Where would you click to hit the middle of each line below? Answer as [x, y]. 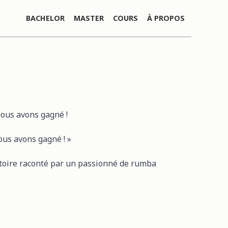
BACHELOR [45, 18]
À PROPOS [166, 18]
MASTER [89, 18]
